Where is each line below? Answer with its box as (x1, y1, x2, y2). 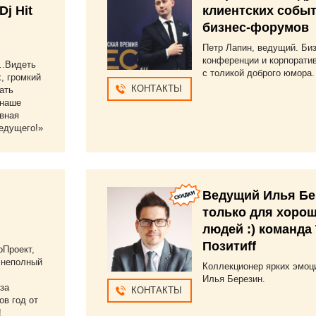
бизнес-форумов (202, 20, 309, 35)
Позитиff (202, 239, 256, 253)
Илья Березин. (202, 274, 265, 284)
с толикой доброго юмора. (202, 68, 315, 78)
